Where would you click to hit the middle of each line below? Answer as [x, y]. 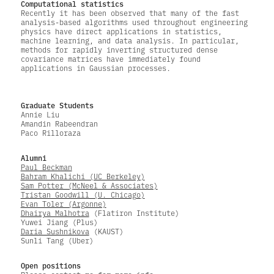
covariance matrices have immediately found [110, 58]
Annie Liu [40, 114]
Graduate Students [57, 105]
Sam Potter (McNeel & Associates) [89, 185]
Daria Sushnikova [55, 231]
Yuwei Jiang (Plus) [59, 222]
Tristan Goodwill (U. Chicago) [83, 194]
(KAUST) [106, 231]
